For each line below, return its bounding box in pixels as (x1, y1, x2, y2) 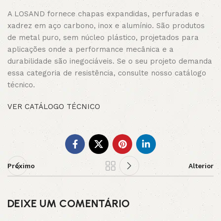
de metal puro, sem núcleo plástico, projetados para (7, 33, 199, 42)
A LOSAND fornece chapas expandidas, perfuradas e (7, 9, 199, 18)
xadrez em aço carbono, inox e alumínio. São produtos (7, 21, 205, 30)
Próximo (7, 161, 35, 170)
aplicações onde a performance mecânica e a (7, 45, 174, 54)
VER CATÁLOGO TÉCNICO (7, 102, 100, 111)
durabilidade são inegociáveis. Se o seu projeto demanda (7, 57, 212, 66)
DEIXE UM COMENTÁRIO (7, 197, 130, 210)
